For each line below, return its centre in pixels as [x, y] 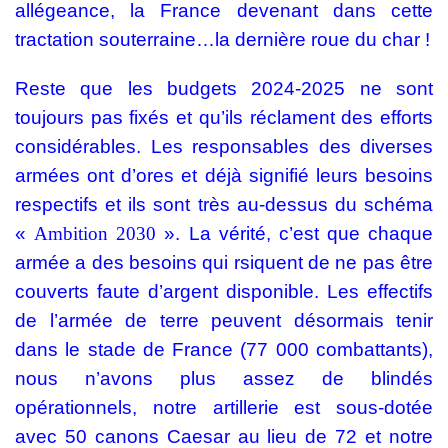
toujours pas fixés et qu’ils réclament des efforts [224, 118]
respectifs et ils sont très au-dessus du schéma [224, 205]
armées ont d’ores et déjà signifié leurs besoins [224, 176]
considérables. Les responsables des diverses [224, 147]
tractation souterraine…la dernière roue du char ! [222, 40]
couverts [52, 292]
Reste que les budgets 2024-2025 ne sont [224, 89]
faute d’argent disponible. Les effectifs [261, 292]
